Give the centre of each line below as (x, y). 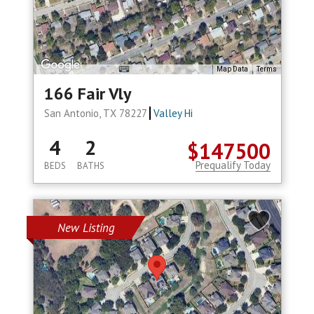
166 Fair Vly (87, 94)
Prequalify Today (233, 165)
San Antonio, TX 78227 (96, 114)
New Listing (86, 228)
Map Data (232, 69)
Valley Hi (173, 114)
